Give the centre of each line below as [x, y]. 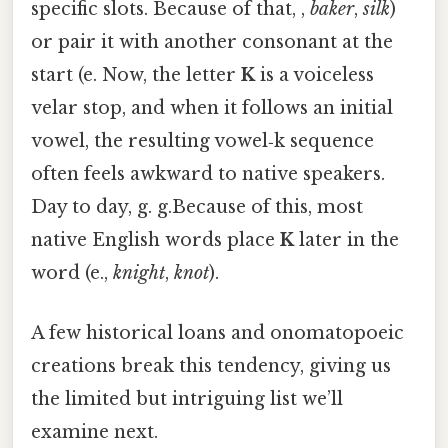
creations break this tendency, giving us [211, 365]
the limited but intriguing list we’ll [187, 398]
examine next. [94, 431]
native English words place [155, 240]
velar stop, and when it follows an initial [212, 108]
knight [139, 273]
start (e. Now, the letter [136, 75]
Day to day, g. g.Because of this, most [197, 207]
